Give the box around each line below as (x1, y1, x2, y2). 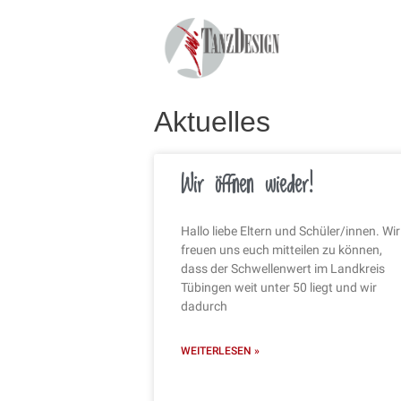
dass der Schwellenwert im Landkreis (181, 260, 385, 276)
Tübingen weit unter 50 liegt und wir (181, 279, 377, 294)
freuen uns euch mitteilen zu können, (181, 242, 382, 257)
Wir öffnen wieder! (181, 165, 314, 205)
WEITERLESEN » (181, 344, 260, 357)
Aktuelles (154, 105, 270, 138)
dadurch (181, 298, 227, 313)
